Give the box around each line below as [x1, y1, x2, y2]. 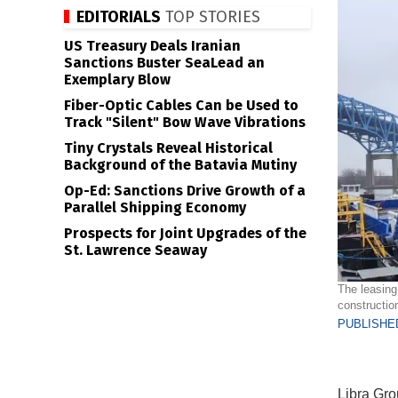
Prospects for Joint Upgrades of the [64, 225, 306, 242]
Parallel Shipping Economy [64, 199, 246, 216]
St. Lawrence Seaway [64, 242, 207, 259]
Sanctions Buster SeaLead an [64, 54, 265, 71]
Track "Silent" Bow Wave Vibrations [64, 114, 306, 131]
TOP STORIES [161, 7, 260, 27]
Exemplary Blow [64, 71, 171, 88]
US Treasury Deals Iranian [64, 37, 241, 54]
